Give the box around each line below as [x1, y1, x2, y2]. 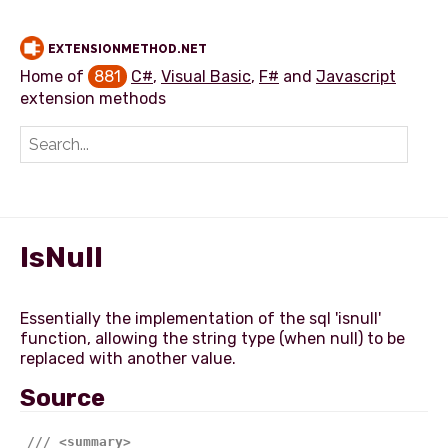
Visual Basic [161, 67, 251, 86]
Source [20, 384, 105, 412]
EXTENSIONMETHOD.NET [48, 42, 207, 56]
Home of [20, 67, 88, 86]
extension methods [20, 89, 166, 108]
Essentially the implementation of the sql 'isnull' [20, 309, 381, 328]
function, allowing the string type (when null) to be [20, 329, 405, 348]
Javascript [316, 67, 396, 86]
